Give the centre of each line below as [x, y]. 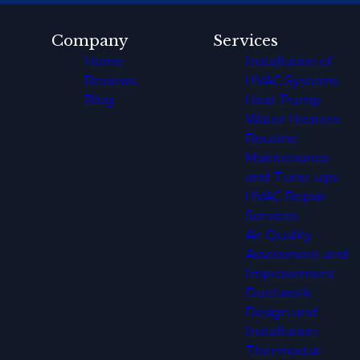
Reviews [110, 81]
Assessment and [296, 255]
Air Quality [278, 235]
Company [90, 41]
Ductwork [278, 293]
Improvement [290, 274]
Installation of [288, 62]
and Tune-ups [291, 178]
